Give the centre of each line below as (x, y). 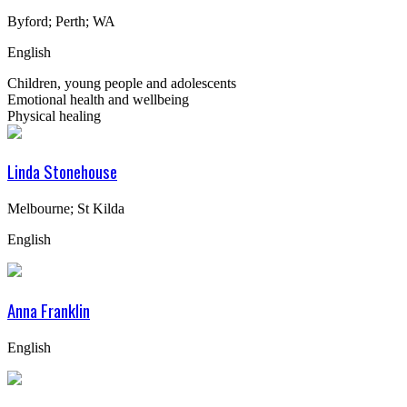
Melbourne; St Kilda (66, 209)
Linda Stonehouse (62, 172)
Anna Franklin (49, 310)
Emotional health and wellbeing (98, 99)
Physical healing (54, 115)
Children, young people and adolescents (122, 83)
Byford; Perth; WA (61, 21)
